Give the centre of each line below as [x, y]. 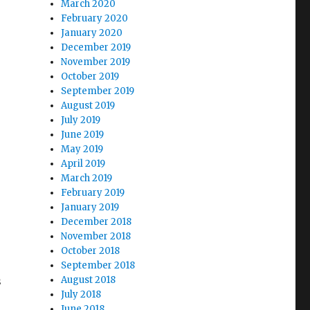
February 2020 [95, 18]
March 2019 [87, 178]
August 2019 [88, 106]
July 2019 [81, 120]
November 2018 [96, 236]
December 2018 [97, 222]
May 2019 [82, 149]
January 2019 [90, 207]
